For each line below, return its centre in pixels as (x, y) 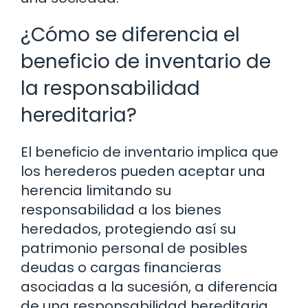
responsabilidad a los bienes (121, 209)
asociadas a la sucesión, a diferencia (149, 286)
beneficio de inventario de (146, 61)
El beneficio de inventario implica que (150, 152)
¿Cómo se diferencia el (130, 34)
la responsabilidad (110, 88)
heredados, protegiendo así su (128, 229)
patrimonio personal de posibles (134, 248)
